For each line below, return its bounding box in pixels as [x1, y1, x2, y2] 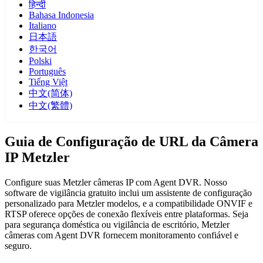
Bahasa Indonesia [29, 10, 94, 21]
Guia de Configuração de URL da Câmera [5, 134, 258, 150]
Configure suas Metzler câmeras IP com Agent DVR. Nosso [5, 177, 227, 188]
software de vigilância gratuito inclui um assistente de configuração [5, 188, 252, 198]
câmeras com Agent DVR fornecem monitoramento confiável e [5, 230, 238, 241]
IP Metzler [5, 150, 70, 166]
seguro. [5, 241, 32, 251]
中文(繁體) [29, 100, 72, 111]
